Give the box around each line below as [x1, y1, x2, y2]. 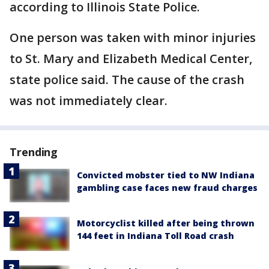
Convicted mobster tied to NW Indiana [77, 169, 255, 181]
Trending [10, 145, 58, 160]
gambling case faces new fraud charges [77, 182, 258, 194]
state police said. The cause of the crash [10, 71, 244, 88]
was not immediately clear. [10, 92, 168, 109]
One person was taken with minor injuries [10, 29, 256, 46]
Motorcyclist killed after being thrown [77, 217, 255, 229]
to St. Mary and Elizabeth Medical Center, [10, 50, 252, 67]
